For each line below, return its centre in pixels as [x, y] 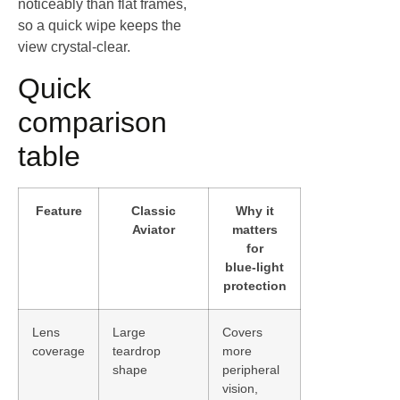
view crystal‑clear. [74, 47]
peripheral [251, 369]
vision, [240, 388]
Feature [58, 210]
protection [254, 285]
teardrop [137, 350]
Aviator [154, 229]
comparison [92, 122]
